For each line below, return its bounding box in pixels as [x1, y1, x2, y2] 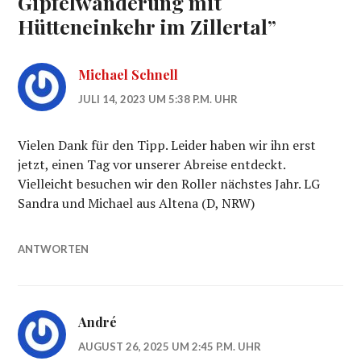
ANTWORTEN [18, 243, 89, 256]
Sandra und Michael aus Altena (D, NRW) [18, 194, 255, 213]
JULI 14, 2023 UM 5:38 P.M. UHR [78, 93, 239, 106]
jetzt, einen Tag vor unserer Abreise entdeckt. [18, 156, 286, 174]
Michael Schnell [78, 66, 179, 84]
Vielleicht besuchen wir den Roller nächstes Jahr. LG [18, 175, 321, 193]
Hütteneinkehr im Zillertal [18, 13, 268, 40]
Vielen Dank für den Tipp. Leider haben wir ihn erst [18, 136, 317, 155]
